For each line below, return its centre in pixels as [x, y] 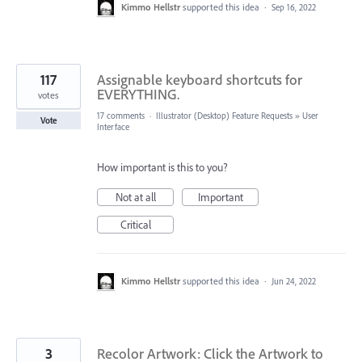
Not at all [135, 197]
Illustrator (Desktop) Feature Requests [224, 115]
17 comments [121, 115]
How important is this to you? [162, 167]
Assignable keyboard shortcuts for [200, 79]
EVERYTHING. [138, 94]
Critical [135, 224]
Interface [113, 126]
